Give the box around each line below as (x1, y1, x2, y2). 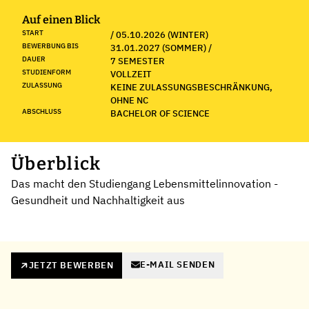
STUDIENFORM (22, 67, 71, 77)
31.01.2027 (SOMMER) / (110, 41, 212, 54)
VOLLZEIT (110, 68, 152, 80)
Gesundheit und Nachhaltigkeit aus (11, 192, 185, 207)
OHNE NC (110, 94, 148, 106)
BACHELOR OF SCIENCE (110, 107, 210, 119)
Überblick (11, 152, 101, 175)
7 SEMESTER (110, 54, 165, 67)
